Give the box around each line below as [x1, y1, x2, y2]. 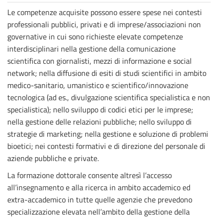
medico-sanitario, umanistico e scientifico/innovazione [7, 79, 188, 91]
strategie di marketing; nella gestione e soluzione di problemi [7, 128, 208, 140]
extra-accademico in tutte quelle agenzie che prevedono [7, 194, 192, 205]
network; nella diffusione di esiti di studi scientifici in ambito [7, 67, 206, 79]
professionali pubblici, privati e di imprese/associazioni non [7, 18, 201, 30]
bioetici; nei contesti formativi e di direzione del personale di [7, 140, 205, 152]
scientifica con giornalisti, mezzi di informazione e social [7, 55, 192, 67]
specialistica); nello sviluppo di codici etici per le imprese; [7, 104, 193, 115]
